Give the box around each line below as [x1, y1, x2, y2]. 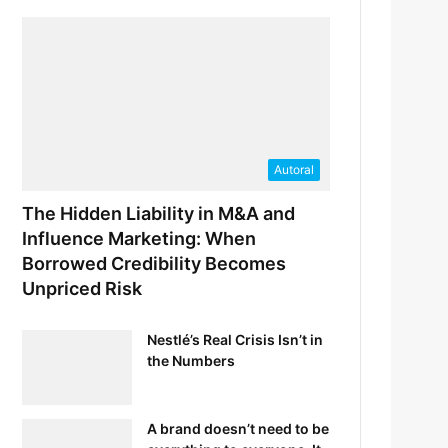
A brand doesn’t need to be [147, 419, 330, 437]
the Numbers [147, 351, 236, 369]
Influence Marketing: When [22, 227, 257, 249]
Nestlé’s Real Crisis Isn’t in [147, 330, 324, 348]
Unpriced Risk [22, 277, 143, 299]
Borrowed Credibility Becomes [22, 252, 287, 274]
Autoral [274, 161, 314, 177]
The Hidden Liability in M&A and [22, 202, 296, 224]
